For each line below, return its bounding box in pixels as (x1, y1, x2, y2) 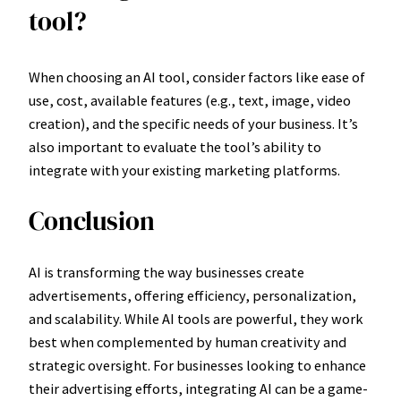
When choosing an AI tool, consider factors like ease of (29, 68, 365, 87)
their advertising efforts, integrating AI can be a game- (29, 380, 368, 398)
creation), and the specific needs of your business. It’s (29, 115, 358, 133)
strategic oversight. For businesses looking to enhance (29, 356, 366, 375)
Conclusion (29, 203, 155, 240)
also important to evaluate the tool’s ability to (29, 138, 321, 157)
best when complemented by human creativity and (29, 333, 346, 352)
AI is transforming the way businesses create (29, 263, 304, 282)
